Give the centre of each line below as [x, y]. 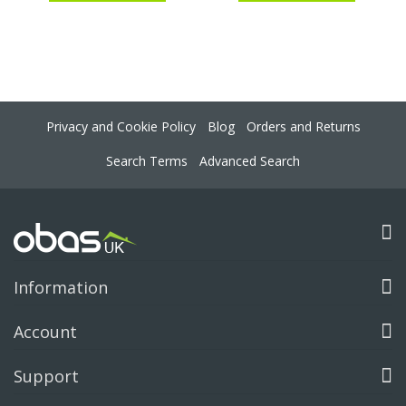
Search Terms [146, 161]
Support [46, 377]
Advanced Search [249, 161]
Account [45, 332]
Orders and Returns [303, 127]
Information [61, 288]
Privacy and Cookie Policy [121, 127]
